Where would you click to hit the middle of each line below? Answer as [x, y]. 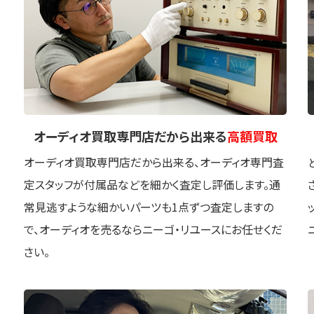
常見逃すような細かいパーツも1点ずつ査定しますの [149, 207]
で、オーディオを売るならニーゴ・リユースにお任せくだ [153, 230]
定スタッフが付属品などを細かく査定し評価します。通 [152, 185]
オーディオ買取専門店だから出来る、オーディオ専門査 [154, 162]
